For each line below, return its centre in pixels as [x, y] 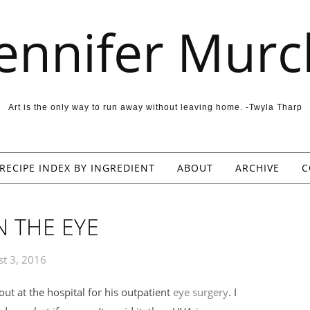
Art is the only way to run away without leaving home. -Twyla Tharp [155, 107]
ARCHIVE [257, 168]
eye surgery [201, 292]
